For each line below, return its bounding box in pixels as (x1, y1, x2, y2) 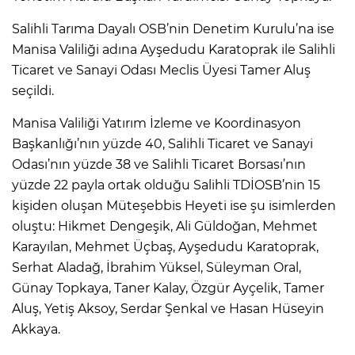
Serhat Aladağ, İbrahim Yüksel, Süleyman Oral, (12, 259, 301, 275)
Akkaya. (12, 321, 60, 337)
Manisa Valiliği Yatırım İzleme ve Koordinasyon (12, 115, 301, 131)
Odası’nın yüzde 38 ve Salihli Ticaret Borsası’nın (12, 156, 306, 172)
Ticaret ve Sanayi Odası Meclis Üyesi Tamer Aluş (12, 62, 311, 78)
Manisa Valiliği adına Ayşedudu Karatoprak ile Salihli (12, 41, 335, 57)
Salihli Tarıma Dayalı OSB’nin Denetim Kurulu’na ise (12, 21, 334, 36)
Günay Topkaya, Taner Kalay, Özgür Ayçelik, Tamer (12, 280, 324, 296)
